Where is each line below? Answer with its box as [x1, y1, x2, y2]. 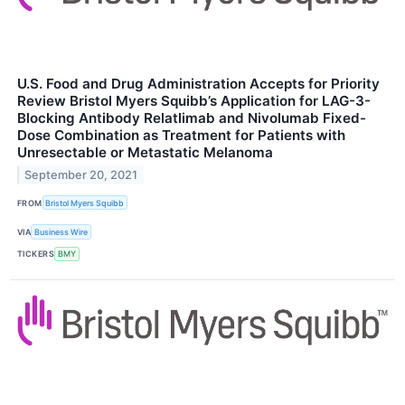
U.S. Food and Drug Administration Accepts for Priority [17, 75, 380, 93]
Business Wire [34, 227, 89, 238]
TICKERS [17, 249, 55, 259]
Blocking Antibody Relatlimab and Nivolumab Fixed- [17, 109, 366, 127]
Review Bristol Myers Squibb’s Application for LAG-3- [17, 92, 371, 110]
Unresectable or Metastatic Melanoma [17, 144, 273, 162]
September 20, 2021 [24, 168, 138, 183]
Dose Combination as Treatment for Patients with [17, 127, 345, 145]
